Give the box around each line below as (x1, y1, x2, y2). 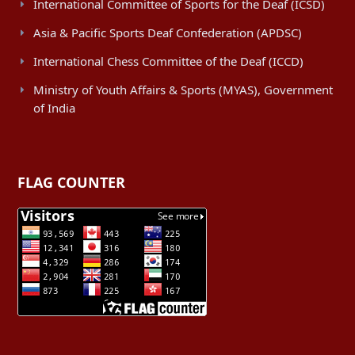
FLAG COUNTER (17, 172, 125, 192)
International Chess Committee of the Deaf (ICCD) (33, 52, 303, 69)
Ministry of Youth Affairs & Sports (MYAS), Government (33, 81, 333, 97)
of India (33, 99, 75, 116)
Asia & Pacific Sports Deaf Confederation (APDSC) (33, 24, 302, 40)
